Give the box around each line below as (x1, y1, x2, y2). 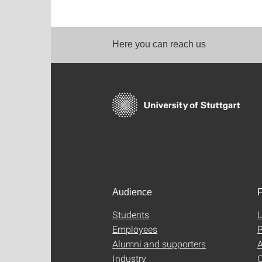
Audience (112, 187, 152, 197)
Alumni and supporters (112, 237, 206, 250)
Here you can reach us (112, 39, 206, 49)
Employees (112, 222, 158, 235)
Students (112, 208, 150, 220)
